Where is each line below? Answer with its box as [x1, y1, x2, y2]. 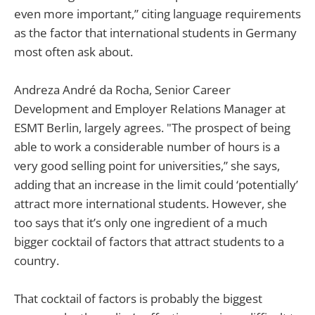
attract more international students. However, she [14, 195, 287, 212]
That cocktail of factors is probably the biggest [14, 290, 262, 307]
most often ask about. [14, 44, 133, 60]
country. [14, 252, 59, 269]
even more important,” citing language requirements [14, 6, 301, 22]
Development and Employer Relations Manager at [14, 101, 285, 117]
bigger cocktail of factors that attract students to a [14, 233, 284, 250]
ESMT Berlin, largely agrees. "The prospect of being [14, 120, 290, 136]
